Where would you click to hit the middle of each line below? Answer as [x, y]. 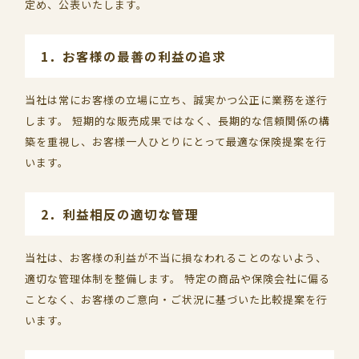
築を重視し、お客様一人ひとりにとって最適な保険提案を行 [176, 141]
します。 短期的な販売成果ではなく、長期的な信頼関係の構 [178, 121]
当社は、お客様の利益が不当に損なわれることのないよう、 [176, 258]
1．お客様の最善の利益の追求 [134, 56]
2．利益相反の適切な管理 [120, 214]
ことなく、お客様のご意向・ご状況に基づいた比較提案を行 [177, 299]
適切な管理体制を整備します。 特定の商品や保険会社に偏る [178, 278]
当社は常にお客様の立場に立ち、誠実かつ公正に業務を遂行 [177, 100]
